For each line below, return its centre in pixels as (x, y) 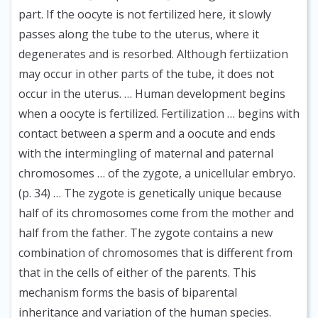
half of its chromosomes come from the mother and (156, 213)
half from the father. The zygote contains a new (146, 233)
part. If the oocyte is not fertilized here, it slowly (145, 15)
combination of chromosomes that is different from (155, 253)
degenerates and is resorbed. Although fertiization (153, 54)
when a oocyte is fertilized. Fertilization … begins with (159, 114)
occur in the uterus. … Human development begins (152, 94)
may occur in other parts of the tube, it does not (146, 74)
